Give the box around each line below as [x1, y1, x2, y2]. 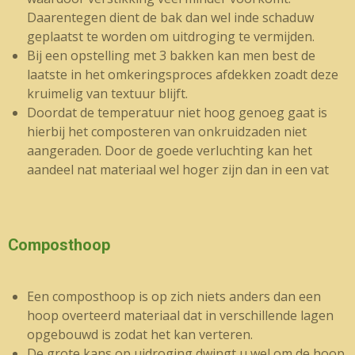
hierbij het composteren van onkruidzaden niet [27, 123, 307, 140]
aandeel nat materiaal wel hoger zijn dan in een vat [27, 161, 329, 178]
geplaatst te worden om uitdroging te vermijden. [27, 28, 315, 45]
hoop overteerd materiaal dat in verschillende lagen [27, 307, 334, 324]
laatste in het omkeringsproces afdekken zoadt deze [27, 66, 338, 83]
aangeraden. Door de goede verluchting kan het [27, 142, 312, 159]
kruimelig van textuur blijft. [27, 85, 188, 102]
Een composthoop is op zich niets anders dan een [27, 288, 321, 305]
